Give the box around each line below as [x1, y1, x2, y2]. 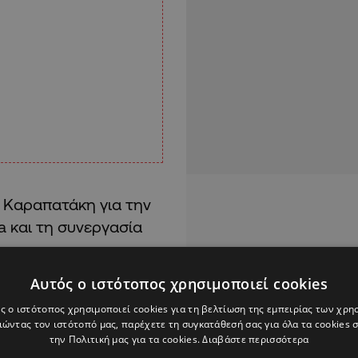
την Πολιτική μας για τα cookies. [49, 332, 203, 346]
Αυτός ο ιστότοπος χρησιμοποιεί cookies [30, 274, 328, 293]
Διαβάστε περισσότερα [202, 332, 309, 346]
